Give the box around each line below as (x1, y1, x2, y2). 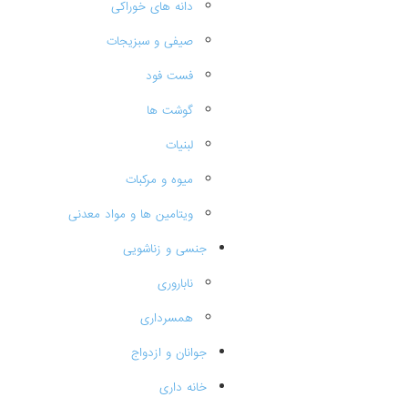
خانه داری (159, 379, 207, 396)
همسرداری (140, 310, 193, 327)
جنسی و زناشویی (123, 240, 207, 258)
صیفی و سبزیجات (107, 33, 193, 50)
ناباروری (158, 275, 193, 292)
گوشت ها (147, 102, 193, 119)
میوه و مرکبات (126, 171, 193, 189)
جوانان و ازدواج (131, 344, 207, 362)
